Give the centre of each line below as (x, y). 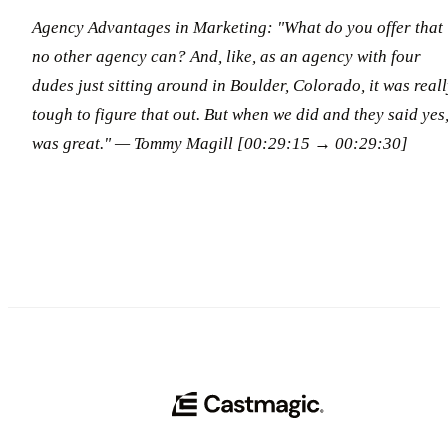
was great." (71, 143)
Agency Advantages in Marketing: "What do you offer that (237, 27)
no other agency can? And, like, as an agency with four (226, 56)
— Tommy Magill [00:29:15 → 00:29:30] (261, 143)
